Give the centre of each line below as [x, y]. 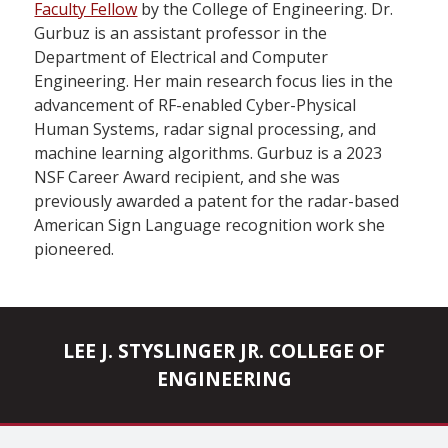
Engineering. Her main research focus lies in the [214, 81]
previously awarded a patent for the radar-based [217, 201]
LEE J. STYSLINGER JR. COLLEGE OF [224, 350]
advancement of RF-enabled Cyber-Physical [195, 105]
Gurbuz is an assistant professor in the [181, 33]
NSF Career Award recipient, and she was [187, 177]
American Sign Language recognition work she [210, 225]
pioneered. [74, 249]
